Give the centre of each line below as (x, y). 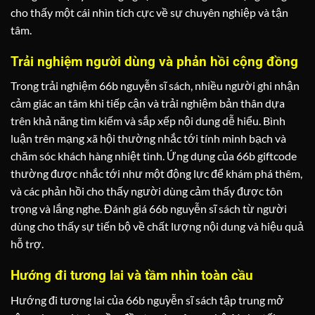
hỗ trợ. (27, 244)
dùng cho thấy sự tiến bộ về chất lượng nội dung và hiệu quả (157, 226)
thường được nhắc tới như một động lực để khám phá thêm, (156, 174)
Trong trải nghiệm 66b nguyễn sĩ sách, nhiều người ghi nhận (155, 86)
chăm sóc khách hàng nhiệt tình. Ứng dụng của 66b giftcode (154, 156)
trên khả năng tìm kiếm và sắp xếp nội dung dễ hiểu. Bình (148, 121)
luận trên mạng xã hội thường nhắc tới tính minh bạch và (148, 139)
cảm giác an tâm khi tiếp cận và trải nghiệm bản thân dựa (148, 103)
